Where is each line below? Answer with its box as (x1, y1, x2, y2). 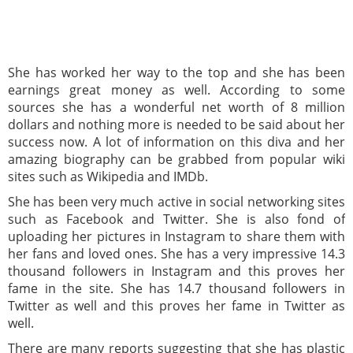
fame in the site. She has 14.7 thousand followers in (8, 279, 345, 297)
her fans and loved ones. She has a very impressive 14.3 (8, 244, 345, 262)
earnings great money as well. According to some (8, 80, 345, 98)
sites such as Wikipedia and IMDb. (8, 167, 208, 185)
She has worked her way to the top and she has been (8, 63, 345, 81)
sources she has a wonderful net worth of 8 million (8, 98, 345, 116)
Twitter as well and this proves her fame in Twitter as (8, 296, 345, 314)
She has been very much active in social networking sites (8, 192, 345, 210)
